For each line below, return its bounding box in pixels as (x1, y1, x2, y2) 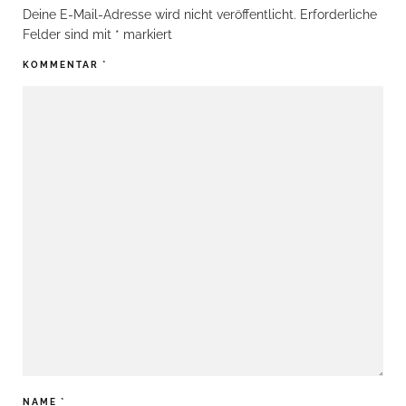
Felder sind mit (23, 27, 115, 42)
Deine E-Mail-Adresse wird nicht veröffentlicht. (23, 7, 296, 22)
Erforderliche (300, 7, 377, 22)
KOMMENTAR (23, 60, 102, 70)
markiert (120, 27, 172, 42)
